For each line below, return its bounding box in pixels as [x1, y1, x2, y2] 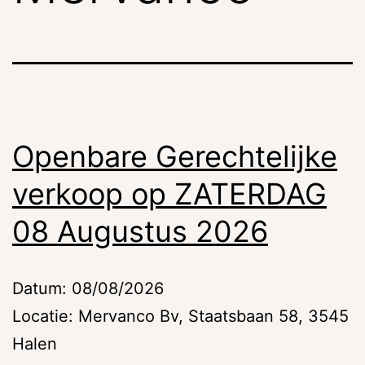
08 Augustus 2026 [12, 213, 268, 249]
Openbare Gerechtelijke [12, 138, 337, 174]
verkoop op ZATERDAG [12, 175, 327, 212]
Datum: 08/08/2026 [12, 278, 164, 298]
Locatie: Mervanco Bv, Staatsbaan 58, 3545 [12, 306, 349, 326]
